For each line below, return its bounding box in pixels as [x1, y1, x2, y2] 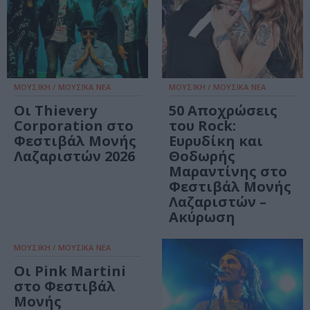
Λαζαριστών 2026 [14, 147, 135, 166]
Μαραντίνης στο [169, 162, 287, 181]
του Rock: [169, 116, 236, 136]
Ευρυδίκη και [169, 131, 263, 151]
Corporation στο [14, 116, 134, 136]
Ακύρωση [169, 208, 235, 227]
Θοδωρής [169, 147, 235, 166]
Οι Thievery [14, 101, 97, 120]
